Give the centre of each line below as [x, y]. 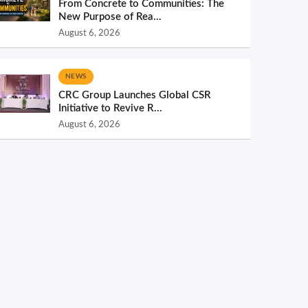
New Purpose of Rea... [110, 17]
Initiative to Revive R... [110, 108]
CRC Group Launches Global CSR [135, 95]
